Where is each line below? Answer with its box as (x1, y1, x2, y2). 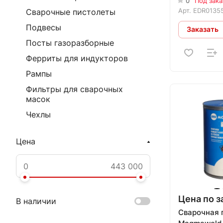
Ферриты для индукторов (26, 53, 128, 63)
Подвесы (26, 22, 61, 32)
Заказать (187, 25, 219, 33)
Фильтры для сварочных (26, 84, 123, 94)
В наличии (16, 196, 56, 207)
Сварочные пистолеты (26, 7, 115, 17)
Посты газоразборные (26, 38, 114, 48)
